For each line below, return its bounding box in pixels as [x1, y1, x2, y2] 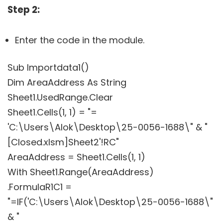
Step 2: [7, 3, 40, 17]
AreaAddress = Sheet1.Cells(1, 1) [7, 151, 145, 164]
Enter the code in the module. [15, 34, 144, 47]
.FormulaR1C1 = [7, 181, 72, 194]
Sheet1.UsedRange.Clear [7, 91, 113, 104]
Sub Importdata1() [7, 61, 89, 74]
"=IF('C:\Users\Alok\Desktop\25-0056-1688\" [7, 196, 213, 209]
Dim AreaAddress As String [7, 76, 126, 89]
